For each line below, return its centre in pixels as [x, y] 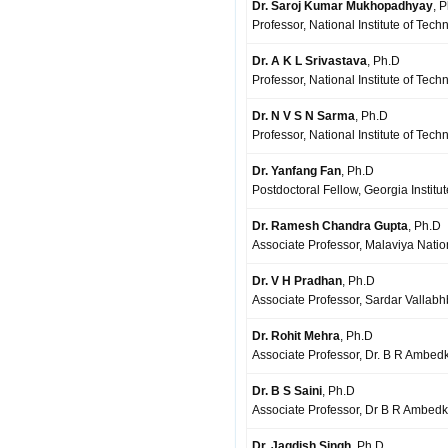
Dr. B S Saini [287, 391]
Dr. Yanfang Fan [296, 171]
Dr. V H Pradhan [297, 281]
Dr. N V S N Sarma [303, 116]
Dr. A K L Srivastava [309, 61]
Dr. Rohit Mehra [296, 336]
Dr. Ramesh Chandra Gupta [330, 226]
